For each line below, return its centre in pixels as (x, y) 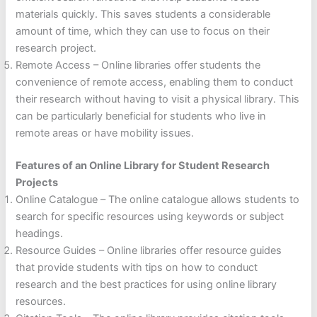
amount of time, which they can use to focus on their (143, 31)
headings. (40, 234)
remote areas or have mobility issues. (105, 133)
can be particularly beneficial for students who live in (141, 116)
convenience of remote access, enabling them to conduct (155, 82)
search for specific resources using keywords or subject (150, 217)
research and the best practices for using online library (146, 285)
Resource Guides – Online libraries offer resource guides (149, 251)
